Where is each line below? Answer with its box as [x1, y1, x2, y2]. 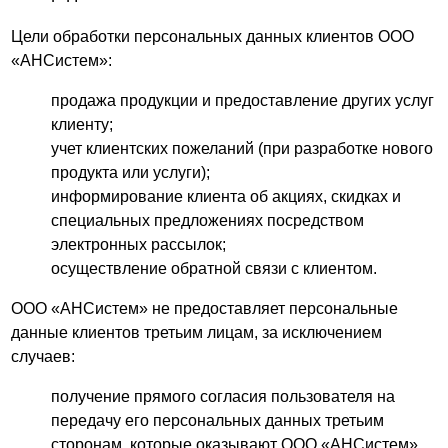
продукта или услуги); [51, 164, 211, 181]
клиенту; [51, 116, 114, 133]
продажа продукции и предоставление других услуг [51, 92, 435, 109]
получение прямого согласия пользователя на [51, 388, 396, 405]
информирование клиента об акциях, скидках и [51, 188, 402, 205]
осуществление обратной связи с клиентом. [51, 260, 378, 277]
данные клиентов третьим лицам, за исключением [11, 324, 383, 341]
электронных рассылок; [51, 236, 227, 253]
